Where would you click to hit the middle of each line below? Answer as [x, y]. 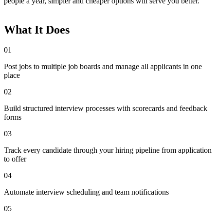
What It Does [37, 29]
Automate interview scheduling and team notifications [86, 192]
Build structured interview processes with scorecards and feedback [106, 109]
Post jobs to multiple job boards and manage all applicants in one [103, 67]
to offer [15, 159]
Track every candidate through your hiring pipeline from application [108, 150]
